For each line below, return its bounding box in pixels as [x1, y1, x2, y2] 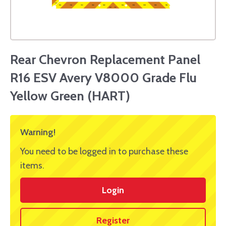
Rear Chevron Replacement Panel [10, 51, 200, 68]
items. [20, 160, 44, 172]
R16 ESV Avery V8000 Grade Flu [10, 70, 197, 86]
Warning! [20, 127, 55, 138]
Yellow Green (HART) [10, 88, 130, 104]
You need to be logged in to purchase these [20, 146, 188, 157]
